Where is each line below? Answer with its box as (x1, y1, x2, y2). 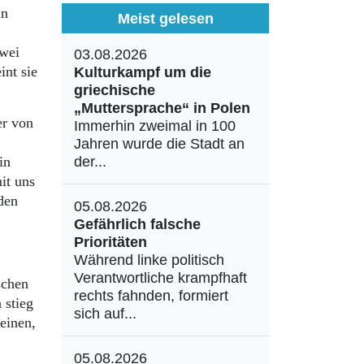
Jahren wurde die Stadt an (74, 136, 245, 152)
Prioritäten (74, 234, 147, 250)
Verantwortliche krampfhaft (74, 270, 247, 286)
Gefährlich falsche (74, 216, 201, 232)
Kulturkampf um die (74, 64, 211, 80)
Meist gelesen (117, 10, 214, 27)
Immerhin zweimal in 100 (74, 118, 236, 134)
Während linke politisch (74, 252, 224, 268)
